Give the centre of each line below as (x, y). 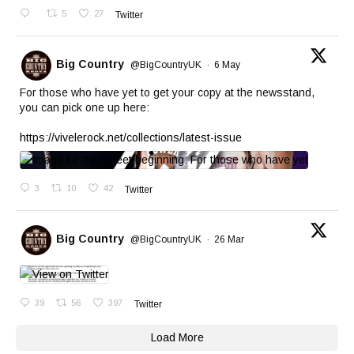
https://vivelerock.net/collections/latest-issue (131, 138)
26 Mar (230, 239)
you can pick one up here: (85, 108)
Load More (177, 338)
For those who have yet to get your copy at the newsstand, (167, 93)
